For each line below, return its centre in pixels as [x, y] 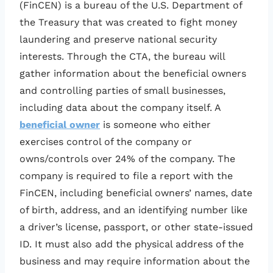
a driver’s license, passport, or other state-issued [136, 227]
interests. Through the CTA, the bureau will [122, 57]
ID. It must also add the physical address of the [132, 244]
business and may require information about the [135, 261]
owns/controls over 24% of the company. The [127, 159]
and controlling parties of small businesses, [122, 91]
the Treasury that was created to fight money [128, 23]
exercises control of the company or [106, 142]
